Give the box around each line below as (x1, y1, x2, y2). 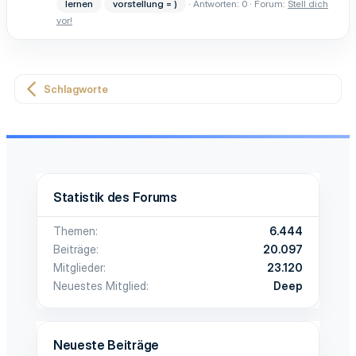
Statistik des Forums (53, 188, 177, 205)
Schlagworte (43, 82, 108, 95)
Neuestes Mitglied (53, 278, 146, 292)
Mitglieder (53, 260, 103, 274)
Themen (53, 223, 95, 238)
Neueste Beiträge (53, 336, 159, 353)
